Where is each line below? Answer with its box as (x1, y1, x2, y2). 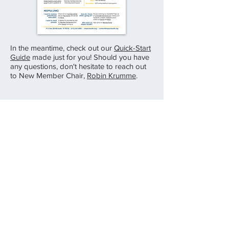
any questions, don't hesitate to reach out (10, 62, 146, 71)
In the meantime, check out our (10, 43, 114, 52)
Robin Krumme (87, 71, 136, 80)
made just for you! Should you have (30, 53, 149, 61)
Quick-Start (114, 43, 151, 52)
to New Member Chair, (10, 71, 87, 80)
